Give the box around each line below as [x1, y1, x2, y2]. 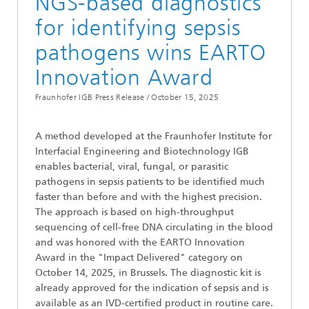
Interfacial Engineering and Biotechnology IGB [35, 146, 249, 158]
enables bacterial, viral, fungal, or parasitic [35, 161, 228, 173]
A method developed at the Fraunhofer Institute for [35, 130, 272, 143]
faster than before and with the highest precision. [35, 191, 262, 203]
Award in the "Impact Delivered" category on [35, 252, 243, 264]
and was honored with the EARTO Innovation [35, 237, 245, 249]
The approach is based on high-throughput [35, 206, 234, 219]
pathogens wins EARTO [35, 39, 266, 66]
